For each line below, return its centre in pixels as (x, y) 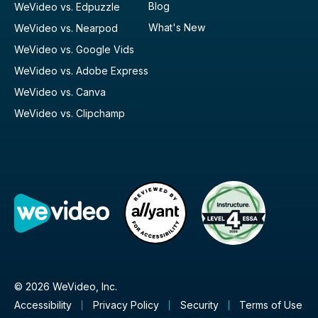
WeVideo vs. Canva (60, 92)
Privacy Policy (126, 305)
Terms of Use (271, 305)
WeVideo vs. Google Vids (74, 49)
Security (199, 305)
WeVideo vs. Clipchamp (70, 113)
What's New (177, 27)
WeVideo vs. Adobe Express (81, 70)
